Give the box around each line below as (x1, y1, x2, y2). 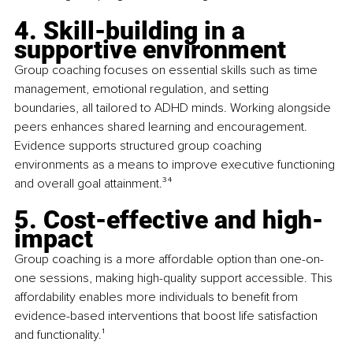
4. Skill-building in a (14, 15, 251, 46)
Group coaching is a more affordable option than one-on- (14, 251, 324, 267)
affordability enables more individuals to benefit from (14, 288, 301, 305)
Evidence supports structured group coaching (14, 137, 265, 154)
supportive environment (14, 34, 286, 65)
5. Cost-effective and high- (14, 204, 323, 235)
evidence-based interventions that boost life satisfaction (14, 307, 321, 324)
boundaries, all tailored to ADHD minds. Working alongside (14, 99, 334, 116)
